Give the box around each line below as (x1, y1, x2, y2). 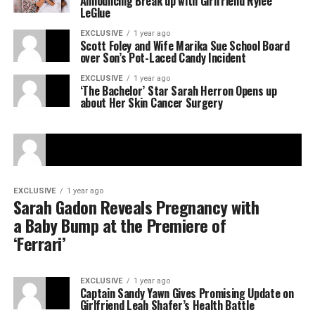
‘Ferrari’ (13, 231, 66, 256)
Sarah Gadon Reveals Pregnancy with (13, 194, 259, 219)
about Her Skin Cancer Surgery (79, 94, 223, 111)
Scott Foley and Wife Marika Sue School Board (79, 37, 290, 54)
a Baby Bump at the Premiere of (13, 212, 226, 238)
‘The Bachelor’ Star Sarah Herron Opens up (79, 82, 277, 99)
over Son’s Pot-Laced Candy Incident (79, 49, 246, 66)
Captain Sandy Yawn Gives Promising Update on (79, 285, 294, 302)
